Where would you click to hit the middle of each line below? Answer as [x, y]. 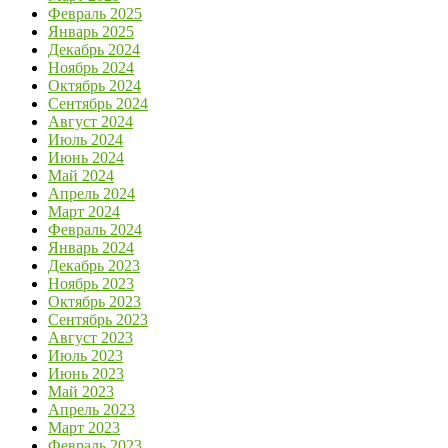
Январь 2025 [91, 31]
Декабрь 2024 [94, 49]
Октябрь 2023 [94, 301]
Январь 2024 [91, 247]
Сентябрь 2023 [98, 319]
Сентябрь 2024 [98, 103]
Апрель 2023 [91, 409]
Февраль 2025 [95, 13]
